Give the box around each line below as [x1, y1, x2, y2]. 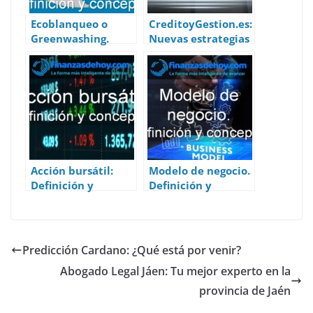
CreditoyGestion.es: [149, 16, 252, 31]
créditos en [149, 75, 208, 90]
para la [149, 45, 186, 61]
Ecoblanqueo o [31, 16, 108, 31]
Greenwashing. [31, 31, 109, 46]
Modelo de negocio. [149, 163, 250, 178]
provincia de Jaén [199, 282, 291, 298]
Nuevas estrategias [149, 31, 249, 46]
